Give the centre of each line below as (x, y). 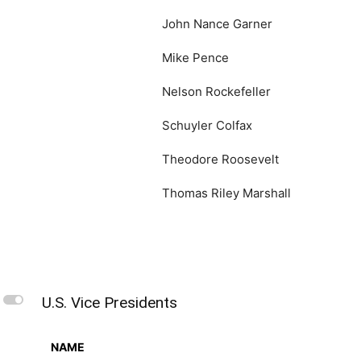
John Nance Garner (217, 24)
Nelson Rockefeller (216, 91)
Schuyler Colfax (207, 125)
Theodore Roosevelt (220, 159)
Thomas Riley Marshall (226, 193)
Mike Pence (195, 58)
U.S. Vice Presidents (110, 303)
